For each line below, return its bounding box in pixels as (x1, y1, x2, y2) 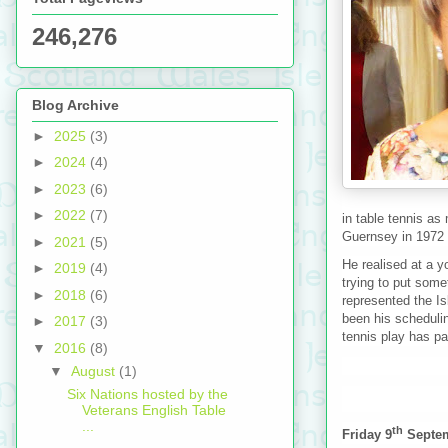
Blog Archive (32, 96, 119, 113)
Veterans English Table (81, 401, 226, 418)
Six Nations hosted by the (66, 385, 228, 402)
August (70, 362, 119, 379)
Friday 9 (342, 426, 392, 442)
